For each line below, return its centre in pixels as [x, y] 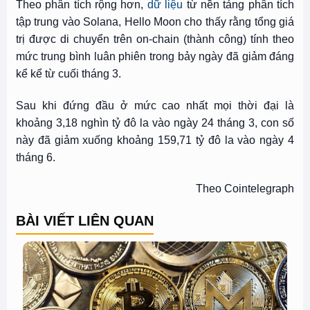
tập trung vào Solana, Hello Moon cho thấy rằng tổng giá [155, 21]
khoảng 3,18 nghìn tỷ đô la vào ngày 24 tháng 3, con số [155, 122]
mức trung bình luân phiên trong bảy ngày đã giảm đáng [155, 56]
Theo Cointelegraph [245, 189]
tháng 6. [35, 157]
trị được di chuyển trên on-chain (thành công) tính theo [155, 39]
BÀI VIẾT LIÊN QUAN [84, 221]
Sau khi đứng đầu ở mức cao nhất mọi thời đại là [155, 105]
